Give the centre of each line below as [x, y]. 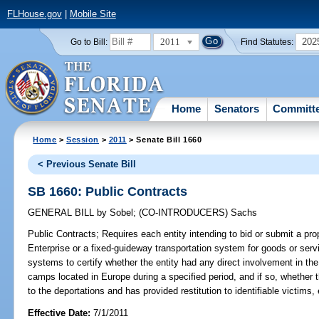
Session [83, 139]
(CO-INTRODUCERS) [185, 213]
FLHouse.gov [34, 14]
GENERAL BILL [63, 213]
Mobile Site [93, 14]
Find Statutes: [267, 42]
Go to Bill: [89, 42]
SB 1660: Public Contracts [108, 191]
